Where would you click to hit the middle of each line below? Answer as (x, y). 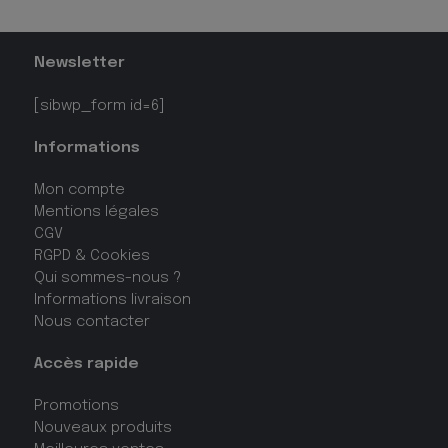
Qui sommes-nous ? (107, 277)
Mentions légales (96, 211)
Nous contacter (91, 321)
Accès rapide (86, 364)
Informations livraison (112, 299)
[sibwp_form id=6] (99, 105)
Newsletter (79, 63)
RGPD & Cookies (91, 255)
